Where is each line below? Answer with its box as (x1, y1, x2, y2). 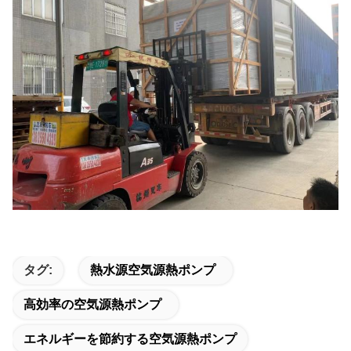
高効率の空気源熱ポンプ (24, 297, 161, 311)
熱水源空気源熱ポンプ (90, 262, 215, 277)
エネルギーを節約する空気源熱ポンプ (24, 331, 237, 346)
